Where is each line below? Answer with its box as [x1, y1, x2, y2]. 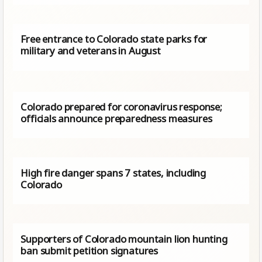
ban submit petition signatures [20, 243, 158, 257]
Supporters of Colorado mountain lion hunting [20, 232, 227, 246]
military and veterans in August [20, 44, 161, 58]
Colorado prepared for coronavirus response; [20, 99, 222, 113]
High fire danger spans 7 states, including [20, 166, 206, 180]
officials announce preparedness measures [20, 111, 212, 125]
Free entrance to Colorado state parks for [20, 32, 208, 46]
